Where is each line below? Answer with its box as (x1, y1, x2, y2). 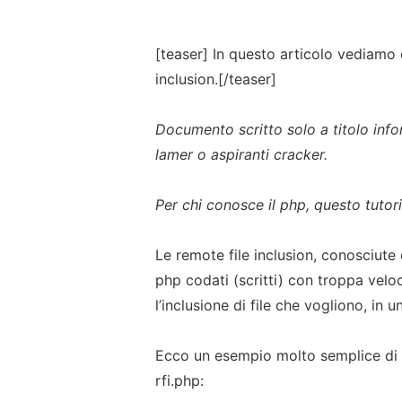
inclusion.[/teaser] (155, 69, 277, 88)
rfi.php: (155, 371, 205, 389)
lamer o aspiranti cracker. (155, 144, 328, 163)
